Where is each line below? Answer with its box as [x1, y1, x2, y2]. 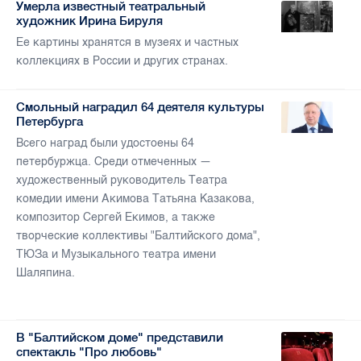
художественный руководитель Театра [16, 173, 227, 188]
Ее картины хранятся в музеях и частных [16, 35, 239, 50]
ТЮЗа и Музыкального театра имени [16, 247, 216, 262]
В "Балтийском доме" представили [16, 330, 223, 345]
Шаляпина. [16, 266, 75, 280]
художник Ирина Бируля [16, 14, 163, 28]
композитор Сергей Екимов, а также [16, 210, 215, 225]
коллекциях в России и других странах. [16, 54, 228, 68]
